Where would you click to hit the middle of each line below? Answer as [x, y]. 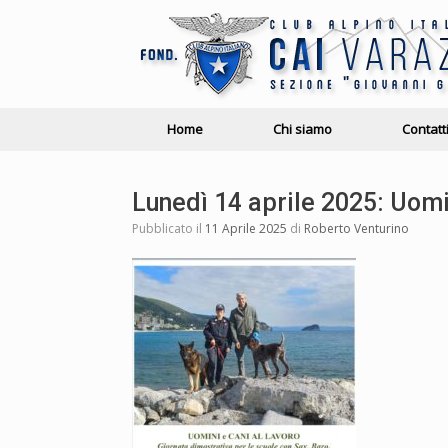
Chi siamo [302, 129]
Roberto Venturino [356, 228]
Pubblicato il [172, 228]
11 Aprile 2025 [246, 228]
